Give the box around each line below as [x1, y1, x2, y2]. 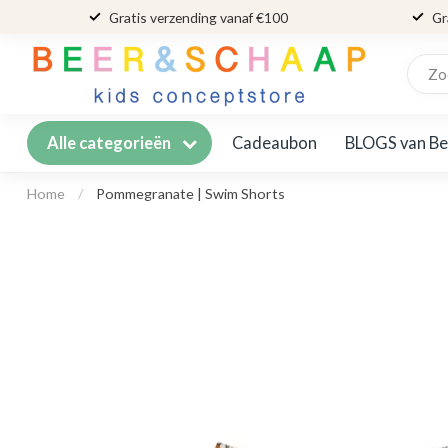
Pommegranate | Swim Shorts [96, 185, 285, 202]
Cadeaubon [232, 132, 317, 153]
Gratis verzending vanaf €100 [108, 8, 288, 26]
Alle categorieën [47, 133, 174, 153]
